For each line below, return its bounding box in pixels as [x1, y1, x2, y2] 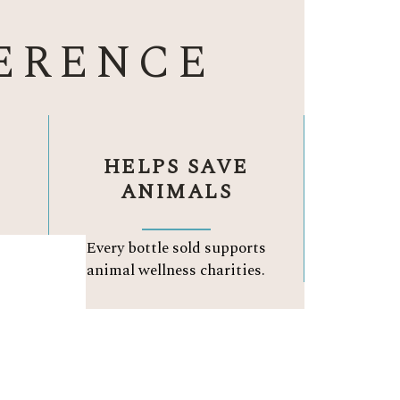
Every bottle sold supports [86, 237, 266, 261]
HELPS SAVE [103, 152, 250, 184]
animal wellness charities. [87, 259, 266, 283]
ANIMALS [120, 177, 233, 209]
